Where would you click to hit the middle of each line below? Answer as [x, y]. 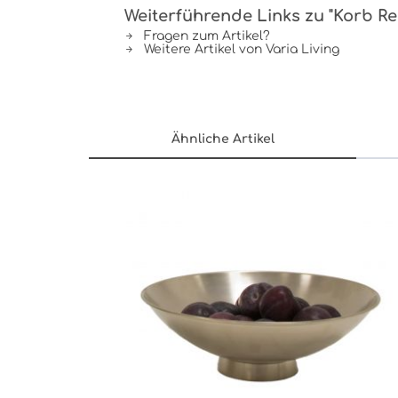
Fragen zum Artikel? [205, 36]
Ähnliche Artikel [223, 139]
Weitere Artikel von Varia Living [240, 49]
